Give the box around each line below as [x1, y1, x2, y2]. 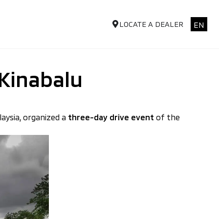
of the [154, 112, 180, 122]
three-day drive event [68, 112, 154, 122]
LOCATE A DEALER [119, 20, 183, 28]
